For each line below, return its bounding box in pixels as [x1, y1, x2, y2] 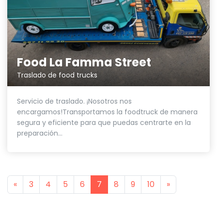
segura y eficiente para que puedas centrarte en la [17, 117, 191, 127]
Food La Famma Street [17, 54, 151, 70]
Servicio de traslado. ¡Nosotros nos [17, 96, 132, 106]
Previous [16, 178, 48, 189]
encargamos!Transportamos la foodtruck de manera [17, 107, 198, 117]
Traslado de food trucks [17, 70, 97, 80]
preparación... [17, 128, 62, 138]
